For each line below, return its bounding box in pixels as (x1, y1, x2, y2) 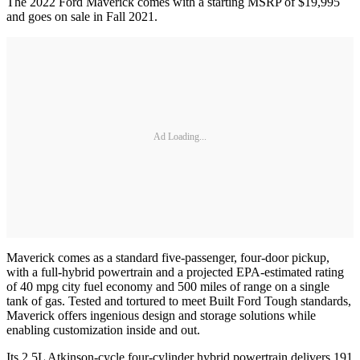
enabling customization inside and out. (6, 322, 200, 337)
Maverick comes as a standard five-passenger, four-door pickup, (6, 250, 329, 264)
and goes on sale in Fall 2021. (6, 9, 157, 23)
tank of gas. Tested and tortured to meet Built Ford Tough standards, (6, 293, 351, 308)
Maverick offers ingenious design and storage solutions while (6, 308, 316, 322)
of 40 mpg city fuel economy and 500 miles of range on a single (6, 279, 329, 293)
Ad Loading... (153, 131, 207, 143)
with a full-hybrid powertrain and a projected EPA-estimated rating (6, 264, 344, 279)
